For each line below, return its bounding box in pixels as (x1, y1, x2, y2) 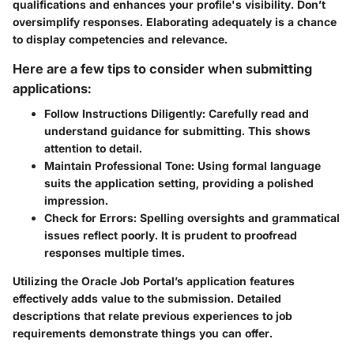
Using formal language (194, 159, 321, 173)
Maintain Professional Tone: (44, 159, 194, 173)
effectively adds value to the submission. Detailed (13, 292, 281, 306)
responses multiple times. (44, 246, 185, 260)
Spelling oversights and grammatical (137, 211, 340, 225)
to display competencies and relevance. (13, 32, 228, 46)
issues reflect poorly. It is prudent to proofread (44, 228, 297, 243)
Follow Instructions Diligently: (44, 107, 205, 121)
